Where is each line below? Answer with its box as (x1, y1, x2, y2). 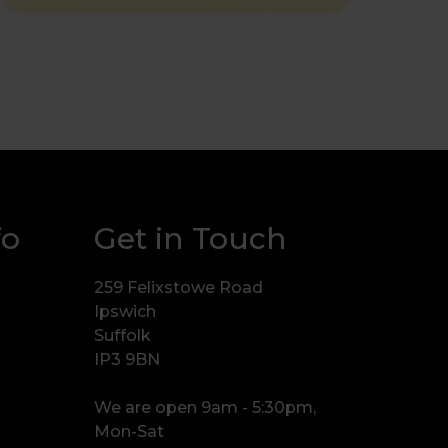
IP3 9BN (93, 350, 160, 369)
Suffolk (93, 326, 151, 345)
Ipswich (93, 302, 156, 321)
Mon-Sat (93, 422, 164, 441)
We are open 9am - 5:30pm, (93, 398, 316, 417)
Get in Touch (93, 220, 287, 257)
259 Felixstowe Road (93, 278, 263, 297)
